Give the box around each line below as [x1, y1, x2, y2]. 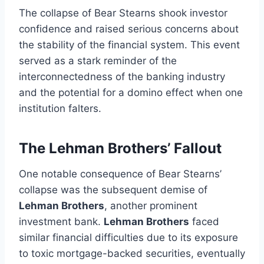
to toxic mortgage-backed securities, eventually [19, 247, 245, 259]
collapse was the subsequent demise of [19, 183, 207, 196]
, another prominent [104, 199, 197, 212]
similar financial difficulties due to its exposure [19, 231, 238, 243]
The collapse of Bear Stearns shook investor [19, 6, 227, 19]
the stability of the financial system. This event [19, 38, 240, 51]
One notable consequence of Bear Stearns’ [19, 167, 222, 180]
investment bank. [19, 215, 104, 227]
